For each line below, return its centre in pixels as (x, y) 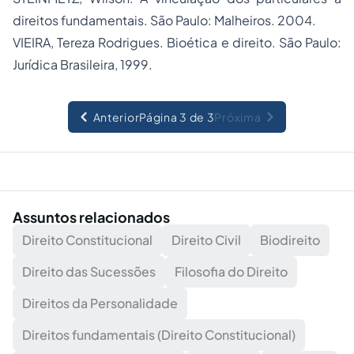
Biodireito (290, 240)
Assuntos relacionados (91, 217)
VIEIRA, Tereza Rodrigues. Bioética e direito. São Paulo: (177, 42)
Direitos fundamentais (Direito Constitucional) (159, 335)
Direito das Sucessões (89, 271)
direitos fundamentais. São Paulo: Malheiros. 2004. (164, 20)
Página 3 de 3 (177, 117)
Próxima (238, 117)
